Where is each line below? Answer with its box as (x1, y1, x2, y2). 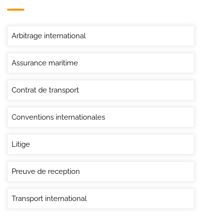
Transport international (12, 194, 87, 203)
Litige (12, 139, 30, 149)
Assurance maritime (12, 58, 78, 67)
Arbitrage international (12, 31, 86, 40)
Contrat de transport (12, 85, 79, 94)
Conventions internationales (12, 112, 105, 122)
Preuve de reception (12, 167, 80, 176)
